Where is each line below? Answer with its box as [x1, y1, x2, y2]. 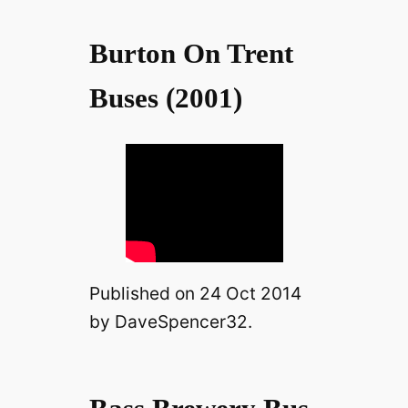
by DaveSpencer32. [88, 311, 252, 333]
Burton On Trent [88, 37, 293, 70]
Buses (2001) [88, 82, 242, 115]
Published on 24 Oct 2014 [88, 282, 301, 305]
